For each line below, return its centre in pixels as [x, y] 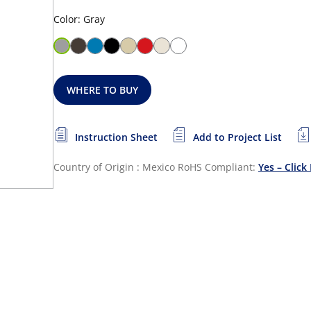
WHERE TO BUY [103, 90]
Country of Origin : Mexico [114, 167]
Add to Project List [237, 137]
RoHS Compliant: [218, 167]
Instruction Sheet [116, 137]
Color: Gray [79, 19]
